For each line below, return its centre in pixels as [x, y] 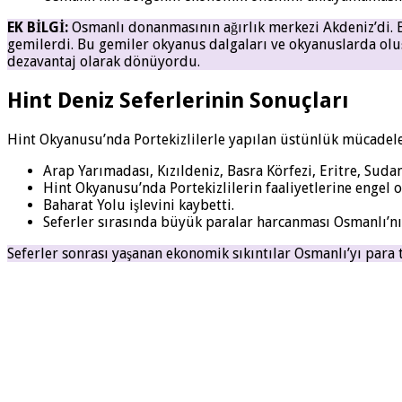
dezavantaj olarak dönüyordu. [104, 61]
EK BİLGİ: [38, 27]
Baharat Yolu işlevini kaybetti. [139, 205]
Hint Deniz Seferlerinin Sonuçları [178, 100]
